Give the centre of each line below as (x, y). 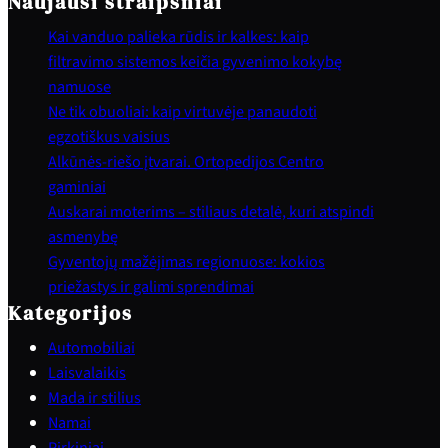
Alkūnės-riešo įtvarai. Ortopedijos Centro (186, 162)
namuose (79, 87)
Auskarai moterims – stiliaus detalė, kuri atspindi (211, 212)
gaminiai (77, 187)
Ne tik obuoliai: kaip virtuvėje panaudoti (182, 112)
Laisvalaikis (87, 373)
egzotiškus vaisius (109, 137)
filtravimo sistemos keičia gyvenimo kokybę (195, 62)
